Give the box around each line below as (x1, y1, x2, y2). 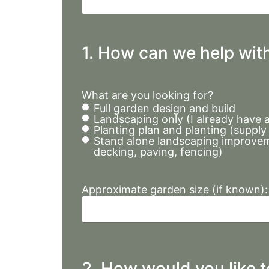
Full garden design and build (94, 101, 236, 115)
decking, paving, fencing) (94, 145, 223, 158)
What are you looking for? (82, 88, 214, 101)
